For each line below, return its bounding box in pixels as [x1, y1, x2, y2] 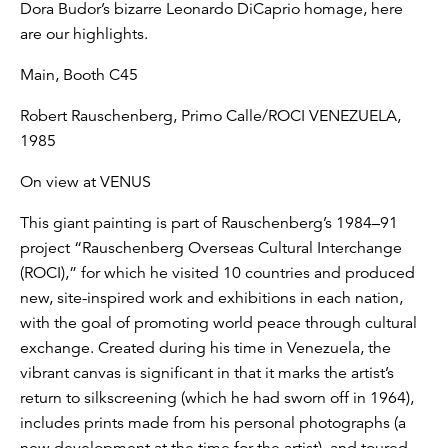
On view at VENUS [20, 171, 151, 192]
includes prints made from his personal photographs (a [20, 412, 406, 433]
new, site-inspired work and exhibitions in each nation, [20, 287, 403, 308]
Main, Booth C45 [20, 64, 138, 85]
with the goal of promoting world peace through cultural [20, 312, 417, 333]
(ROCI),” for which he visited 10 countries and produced [20, 262, 415, 283]
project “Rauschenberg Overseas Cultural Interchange [20, 237, 402, 258]
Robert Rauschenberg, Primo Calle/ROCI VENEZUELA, [20, 105, 401, 126]
